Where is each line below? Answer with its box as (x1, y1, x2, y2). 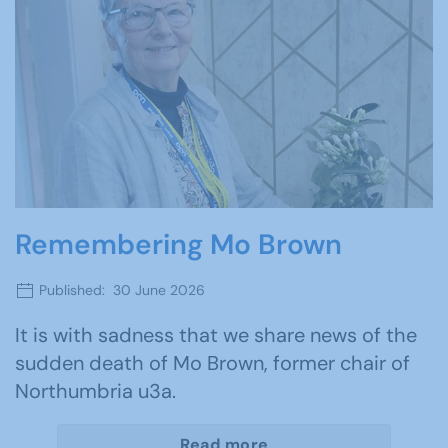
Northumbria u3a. (15, 378, 176, 405)
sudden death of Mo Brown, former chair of (15, 350, 410, 377)
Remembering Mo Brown (15, 225, 342, 263)
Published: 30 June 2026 (35, 280, 205, 299)
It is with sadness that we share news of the (15, 322, 417, 349)
